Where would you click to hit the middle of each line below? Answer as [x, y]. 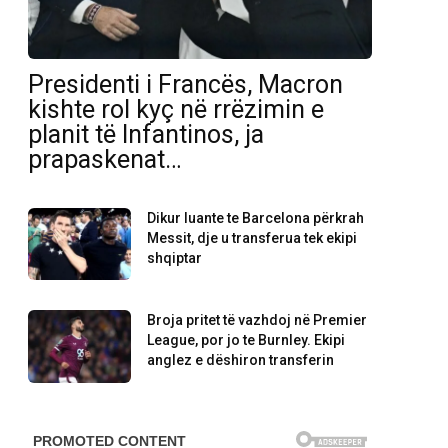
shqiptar [175, 258]
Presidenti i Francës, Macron [185, 85]
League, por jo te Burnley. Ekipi [246, 340]
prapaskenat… [105, 160]
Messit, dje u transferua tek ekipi [252, 238]
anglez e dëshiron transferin [241, 360]
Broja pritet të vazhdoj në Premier [257, 320]
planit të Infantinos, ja [146, 135]
